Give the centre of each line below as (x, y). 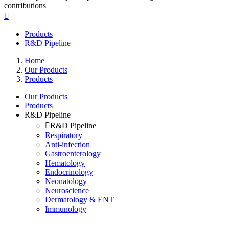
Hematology (65, 163)
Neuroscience (67, 191)
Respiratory (64, 135)
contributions (25, 6)
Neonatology (66, 181)
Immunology (66, 209)
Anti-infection (67, 145)
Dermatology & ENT (79, 200)
